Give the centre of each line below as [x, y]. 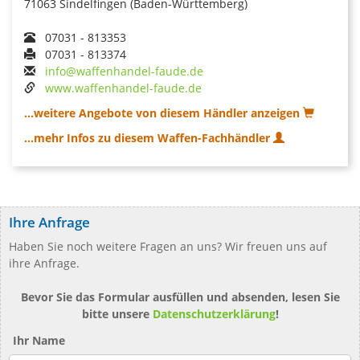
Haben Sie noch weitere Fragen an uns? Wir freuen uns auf [168, 246]
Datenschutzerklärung [214, 313]
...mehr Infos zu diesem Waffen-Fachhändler [149, 137]
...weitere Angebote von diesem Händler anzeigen [164, 112]
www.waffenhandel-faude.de [123, 88]
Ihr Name [39, 340]
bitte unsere [117, 313]
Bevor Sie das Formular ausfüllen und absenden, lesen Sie [180, 297]
